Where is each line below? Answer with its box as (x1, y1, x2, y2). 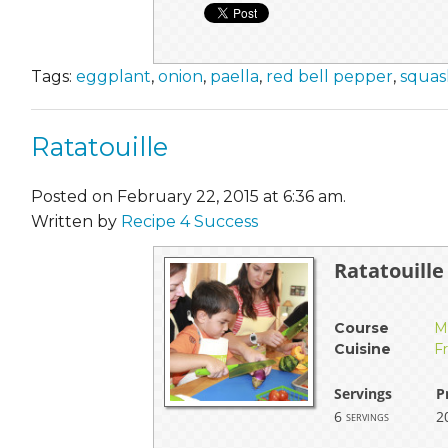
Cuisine (334, 339, 392, 358)
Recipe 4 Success (121, 211, 258, 231)
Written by (31, 211, 121, 231)
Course (334, 318, 390, 337)
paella (210, 66, 259, 86)
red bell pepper (266, 66, 393, 86)
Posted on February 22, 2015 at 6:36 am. (31, 186, 346, 206)
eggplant (76, 66, 151, 86)
